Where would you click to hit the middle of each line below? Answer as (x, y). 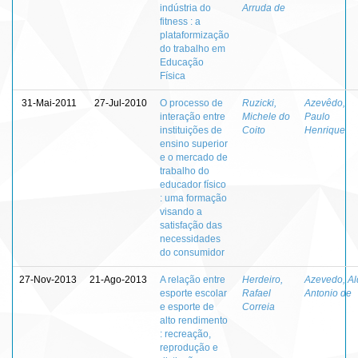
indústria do (185, 8)
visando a (181, 211)
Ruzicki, (259, 103)
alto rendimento (194, 320)
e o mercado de (194, 157)
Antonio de (328, 293)
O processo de (191, 103)
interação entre (193, 116)
